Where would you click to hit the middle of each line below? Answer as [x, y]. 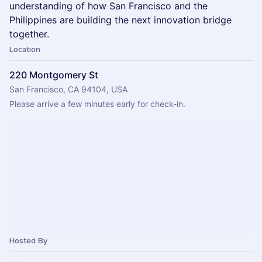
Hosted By [28, 241]
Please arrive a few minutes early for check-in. [97, 104]
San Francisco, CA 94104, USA [68, 89]
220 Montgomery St [54, 75]
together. [29, 34]
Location [25, 49]
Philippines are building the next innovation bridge [120, 20]
